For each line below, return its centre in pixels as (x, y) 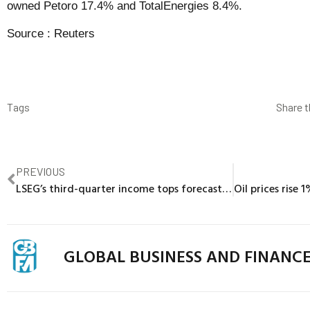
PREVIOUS (40, 171)
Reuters (74, 33)
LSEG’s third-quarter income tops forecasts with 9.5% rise (227, 188)
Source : (30, 33)
